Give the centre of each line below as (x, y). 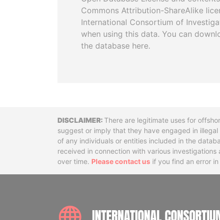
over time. (74, 161)
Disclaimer (94, 122)
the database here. (116, 46)
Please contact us (121, 161)
